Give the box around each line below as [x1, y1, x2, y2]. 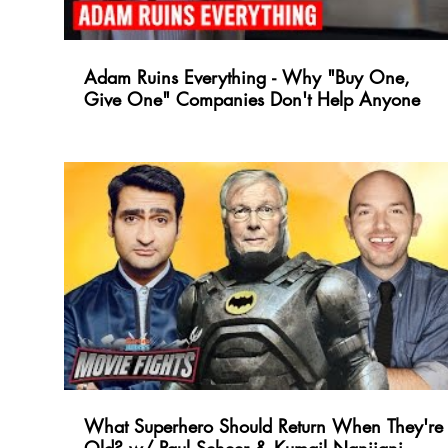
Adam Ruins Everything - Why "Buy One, [84, 64, 410, 89]
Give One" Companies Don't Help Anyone [84, 86, 420, 111]
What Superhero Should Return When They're [84, 414, 443, 439]
